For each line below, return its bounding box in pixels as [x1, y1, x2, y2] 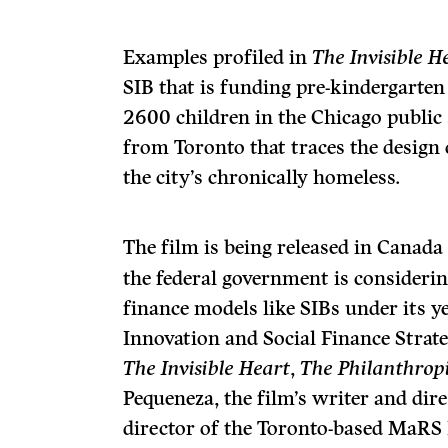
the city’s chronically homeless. [123, 165, 401, 189]
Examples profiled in [123, 45, 313, 69]
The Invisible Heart [123, 356, 291, 380]
